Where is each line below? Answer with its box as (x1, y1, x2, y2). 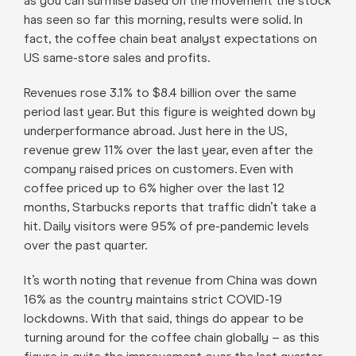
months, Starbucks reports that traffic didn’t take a (23, 199, 316, 215)
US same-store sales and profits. (23, 49, 210, 65)
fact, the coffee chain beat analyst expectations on (23, 30, 317, 46)
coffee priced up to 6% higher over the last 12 (23, 180, 284, 195)
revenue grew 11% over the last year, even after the (23, 141, 313, 157)
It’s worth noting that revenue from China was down (23, 272, 317, 288)
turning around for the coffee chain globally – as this (23, 329, 319, 345)
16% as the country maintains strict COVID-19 (23, 291, 282, 307)
